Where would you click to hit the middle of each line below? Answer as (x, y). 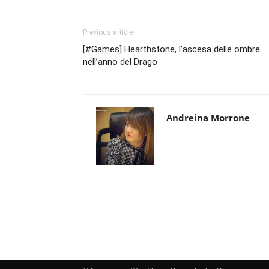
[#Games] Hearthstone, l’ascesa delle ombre (171, 49)
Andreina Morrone (208, 118)
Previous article (108, 32)
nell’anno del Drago (120, 62)
